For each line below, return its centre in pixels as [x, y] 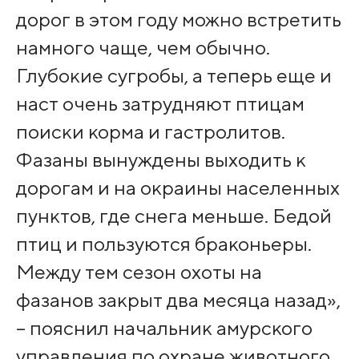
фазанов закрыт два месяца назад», [178, 300]
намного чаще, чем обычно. [143, 48]
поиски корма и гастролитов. [150, 132]
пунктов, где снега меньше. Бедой [173, 216]
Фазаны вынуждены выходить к [161, 160]
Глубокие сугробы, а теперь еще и [173, 76]
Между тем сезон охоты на [139, 272]
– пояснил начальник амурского [164, 328]
